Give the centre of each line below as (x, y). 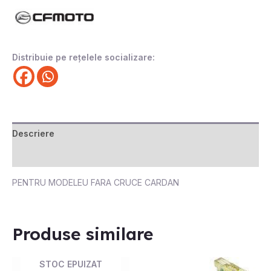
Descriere (33, 134)
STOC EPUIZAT (71, 264)
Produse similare (83, 234)
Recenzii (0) (38, 156)
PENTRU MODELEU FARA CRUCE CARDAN (96, 183)
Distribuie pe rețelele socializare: (83, 57)
